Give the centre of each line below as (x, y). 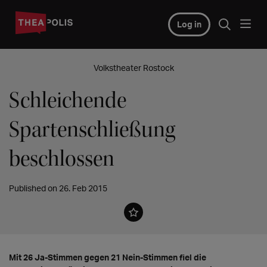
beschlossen (62, 159)
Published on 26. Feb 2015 (58, 188)
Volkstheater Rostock (133, 68)
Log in (189, 24)
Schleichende (68, 100)
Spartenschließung (92, 130)
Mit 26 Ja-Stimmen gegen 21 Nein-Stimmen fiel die (108, 257)
